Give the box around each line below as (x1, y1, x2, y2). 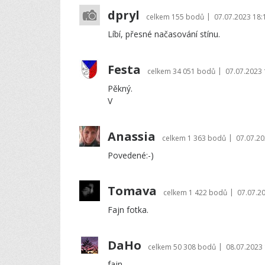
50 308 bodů (173, 242, 216, 252)
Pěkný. (108, 83, 132, 94)
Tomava (108, 183, 157, 199)
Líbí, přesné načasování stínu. (108, 28, 220, 40)
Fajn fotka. (108, 204, 148, 215)
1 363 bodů (188, 133, 226, 143)
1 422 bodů (189, 188, 227, 198)
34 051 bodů (173, 66, 215, 76)
